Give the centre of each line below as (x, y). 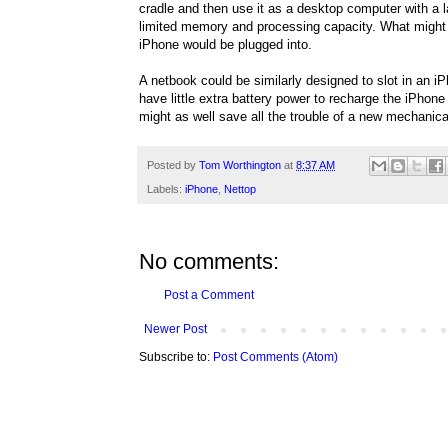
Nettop (240, 189)
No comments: (209, 262)
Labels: (166, 189)
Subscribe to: (176, 357)
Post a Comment (209, 295)
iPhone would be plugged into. (225, 44)
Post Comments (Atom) (275, 357)
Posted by (173, 164)
